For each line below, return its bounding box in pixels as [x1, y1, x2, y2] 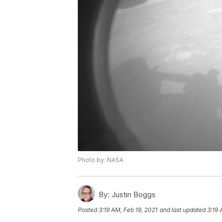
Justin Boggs [110, 190, 156, 200]
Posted [78, 206, 99, 214]
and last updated [160, 206, 206, 214]
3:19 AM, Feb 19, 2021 [99, 206, 158, 214]
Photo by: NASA [78, 156, 123, 164]
